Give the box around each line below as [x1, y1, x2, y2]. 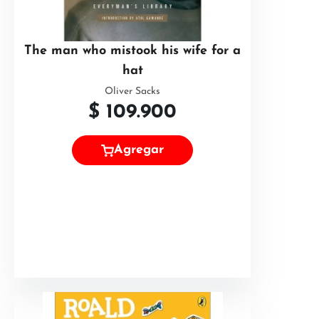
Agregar [114, 143, 164, 157]
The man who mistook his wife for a [24, 44, 241, 58]
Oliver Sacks [105, 86, 160, 97]
